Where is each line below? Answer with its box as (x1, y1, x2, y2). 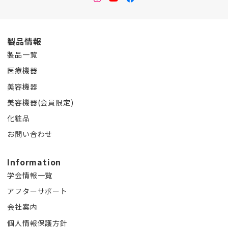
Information (7, 156, 62, 168)
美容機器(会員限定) (7, 97, 74, 107)
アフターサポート (7, 186, 68, 196)
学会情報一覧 (7, 170, 53, 180)
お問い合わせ (7, 129, 53, 139)
